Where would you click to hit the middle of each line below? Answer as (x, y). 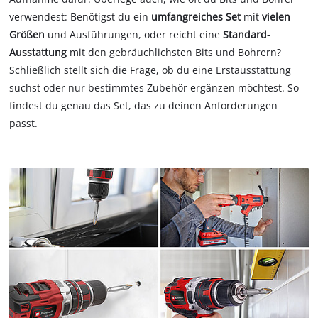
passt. (24, 123)
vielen (276, 16)
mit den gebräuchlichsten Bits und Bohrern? (174, 52)
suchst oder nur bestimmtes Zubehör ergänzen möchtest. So (154, 87)
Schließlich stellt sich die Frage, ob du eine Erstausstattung (150, 70)
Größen (27, 34)
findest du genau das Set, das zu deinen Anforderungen (144, 105)
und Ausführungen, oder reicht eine (134, 34)
